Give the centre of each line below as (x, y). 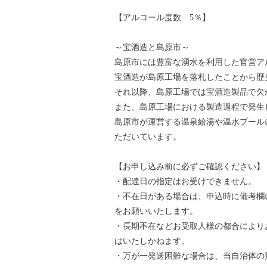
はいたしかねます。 (152, 241)
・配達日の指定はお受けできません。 (185, 181)
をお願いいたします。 (156, 211)
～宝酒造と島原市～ (152, 47)
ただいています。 (148, 136)
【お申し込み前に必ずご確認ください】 (190, 166)
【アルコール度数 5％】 (162, 17)
